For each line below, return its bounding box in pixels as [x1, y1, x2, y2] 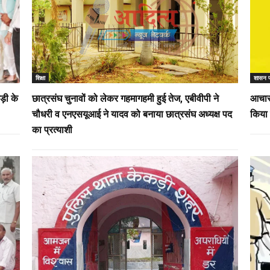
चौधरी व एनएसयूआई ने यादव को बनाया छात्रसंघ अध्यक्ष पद [31, 108, 232, 120]
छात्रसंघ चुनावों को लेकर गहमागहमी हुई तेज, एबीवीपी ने [31, 92, 219, 104]
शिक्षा [35, 73, 45, 82]
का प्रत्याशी [31, 124, 72, 136]
